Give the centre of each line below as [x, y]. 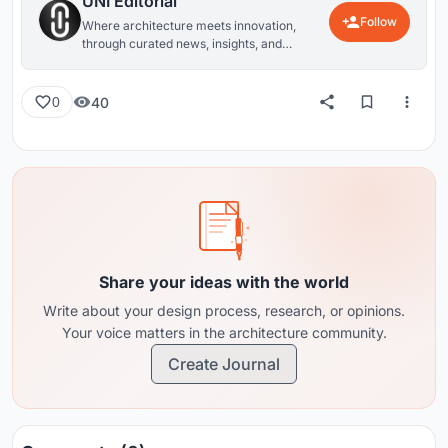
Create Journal [224, 364]
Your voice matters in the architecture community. [224, 333]
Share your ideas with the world [224, 282]
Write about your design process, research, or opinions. [224, 311]
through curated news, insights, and [182, 44]
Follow [378, 22]
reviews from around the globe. [170, 62]
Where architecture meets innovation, [189, 26]
